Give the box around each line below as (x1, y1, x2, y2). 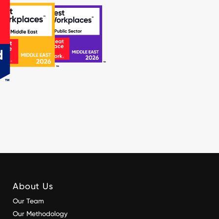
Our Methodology (13, 210, 69, 218)
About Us (13, 181, 53, 192)
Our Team (13, 197, 44, 205)
